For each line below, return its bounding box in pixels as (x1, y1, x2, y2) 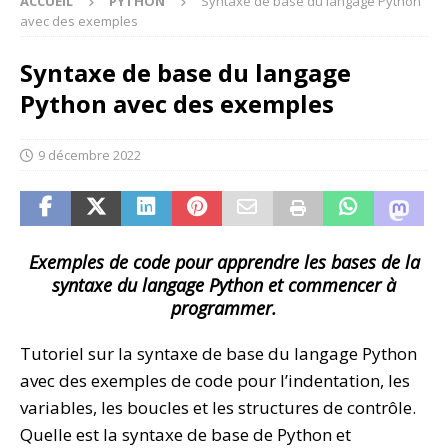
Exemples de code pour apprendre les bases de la (28, 250, 420, 275)
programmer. (171, 296, 277, 321)
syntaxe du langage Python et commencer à (52, 273, 396, 298)
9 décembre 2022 (38, 146, 141, 165)
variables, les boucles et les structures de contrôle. (20, 396, 416, 420)
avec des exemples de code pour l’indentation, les (20, 369, 410, 393)
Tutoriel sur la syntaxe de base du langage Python (20, 342, 417, 366)
